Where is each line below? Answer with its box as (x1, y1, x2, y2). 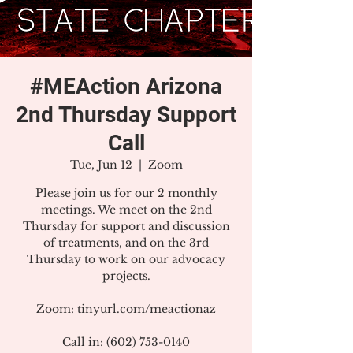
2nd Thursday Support (16, 102, 236, 128)
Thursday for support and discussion (22, 219, 230, 233)
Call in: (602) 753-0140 (62, 335, 190, 349)
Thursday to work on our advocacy (27, 252, 225, 266)
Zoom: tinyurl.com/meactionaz (36, 302, 216, 316)
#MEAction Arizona (30, 73, 222, 99)
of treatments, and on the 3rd (43, 236, 209, 250)
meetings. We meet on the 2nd (40, 203, 212, 217)
